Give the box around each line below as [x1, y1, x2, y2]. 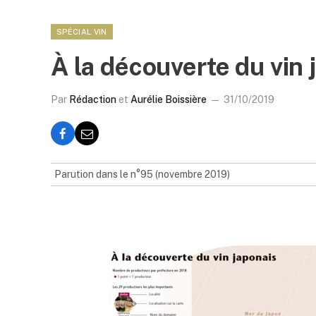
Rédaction [69, 94, 116, 105]
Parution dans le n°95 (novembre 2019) [54, 169, 230, 180]
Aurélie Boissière [130, 94, 207, 105]
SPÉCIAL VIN [56, 28, 107, 36]
